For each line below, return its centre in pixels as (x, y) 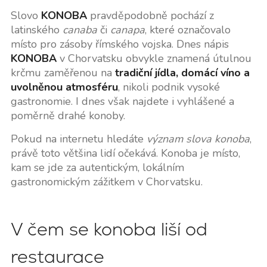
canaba (80, 30)
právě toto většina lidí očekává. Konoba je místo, (125, 153)
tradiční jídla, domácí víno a (182, 73)
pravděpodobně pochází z (150, 16)
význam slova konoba (198, 139)
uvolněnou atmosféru (64, 87)
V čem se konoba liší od (109, 229)
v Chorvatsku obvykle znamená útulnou (154, 59)
